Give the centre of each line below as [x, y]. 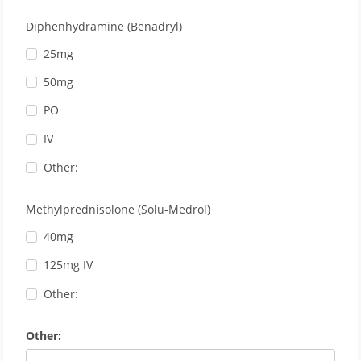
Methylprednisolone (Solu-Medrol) [118, 209]
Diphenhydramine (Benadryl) [104, 26]
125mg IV [68, 265]
